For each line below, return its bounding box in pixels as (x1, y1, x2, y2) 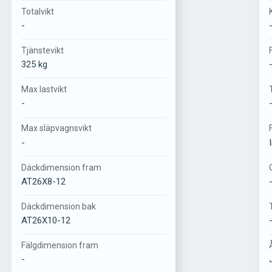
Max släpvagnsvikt (21, 123, 92, 134)
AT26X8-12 (21, 175, 66, 187)
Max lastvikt (21, 84, 67, 95)
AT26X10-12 (21, 214, 70, 226)
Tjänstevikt (21, 46, 64, 56)
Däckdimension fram (21, 162, 101, 172)
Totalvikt (21, 6, 54, 16)
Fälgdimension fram (21, 240, 98, 250)
